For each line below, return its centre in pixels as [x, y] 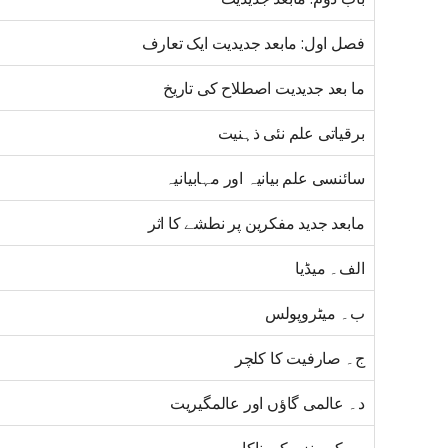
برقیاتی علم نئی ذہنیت [291, 133]
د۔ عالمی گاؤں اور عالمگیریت [267, 403]
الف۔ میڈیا [330, 268]
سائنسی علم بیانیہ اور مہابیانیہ [264, 178]
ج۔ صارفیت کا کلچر [299, 358]
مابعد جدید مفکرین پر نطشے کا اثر [256, 223]
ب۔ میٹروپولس [314, 313]
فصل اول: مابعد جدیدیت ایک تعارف [253, 43]
